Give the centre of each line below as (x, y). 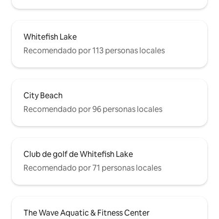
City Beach (43, 96)
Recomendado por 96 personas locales (93, 109)
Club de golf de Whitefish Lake (78, 154)
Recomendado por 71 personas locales (92, 168)
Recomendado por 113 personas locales (94, 51)
